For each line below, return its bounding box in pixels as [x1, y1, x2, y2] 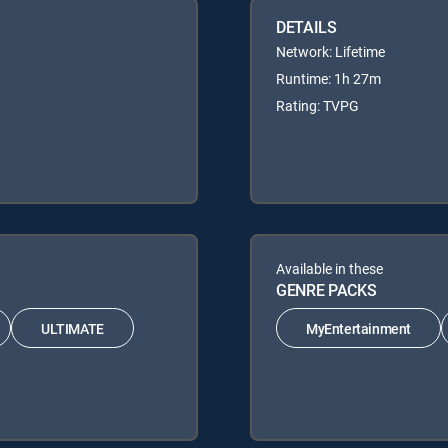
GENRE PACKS [276, 279, 377, 302]
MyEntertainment [306, 318, 411, 338]
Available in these [276, 259, 383, 279]
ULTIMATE [41, 318, 104, 338]
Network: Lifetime [276, 42, 385, 62]
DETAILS [276, 16, 337, 39]
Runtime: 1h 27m [276, 69, 381, 89]
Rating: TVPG [276, 96, 359, 116]
